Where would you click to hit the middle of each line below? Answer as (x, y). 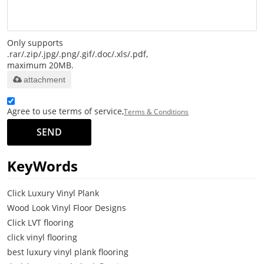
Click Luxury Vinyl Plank (53, 193)
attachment (45, 79)
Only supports (35, 42)
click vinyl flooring (42, 237)
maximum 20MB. (41, 65)
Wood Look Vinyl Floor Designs (67, 207)
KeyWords (43, 166)
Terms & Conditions (156, 111)
